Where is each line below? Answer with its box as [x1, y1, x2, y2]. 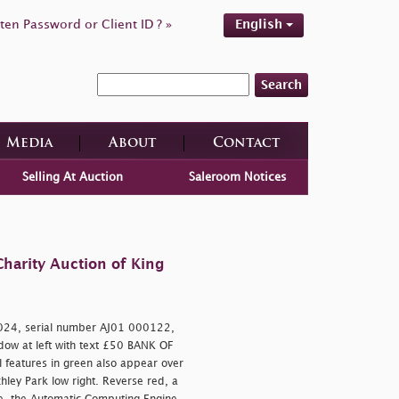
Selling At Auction [21, 171, 123, 183]
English [234, 19, 286, 30]
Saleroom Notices [189, 171, 288, 183]
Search [261, 78, 302, 91]
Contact [212, 136, 281, 151]
